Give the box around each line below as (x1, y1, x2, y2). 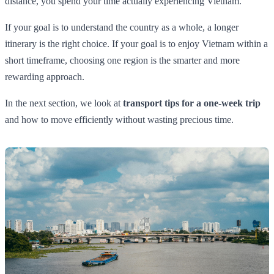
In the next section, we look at (5, 97, 123, 108)
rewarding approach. (5, 71, 84, 82)
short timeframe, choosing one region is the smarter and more (5, 54, 240, 65)
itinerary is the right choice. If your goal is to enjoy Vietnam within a (5, 38, 268, 49)
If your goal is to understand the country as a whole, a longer (5, 21, 239, 32)
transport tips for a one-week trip (123, 97, 261, 108)
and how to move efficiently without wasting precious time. (5, 114, 234, 125)
